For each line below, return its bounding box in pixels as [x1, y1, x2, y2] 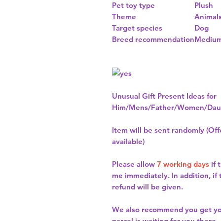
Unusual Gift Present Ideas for [112, 91, 217, 101]
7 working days [157, 159, 209, 169]
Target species [112, 23, 162, 33]
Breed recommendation [112, 35, 194, 44]
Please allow [112, 159, 157, 169]
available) [112, 137, 145, 147]
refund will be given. [112, 182, 183, 192]
